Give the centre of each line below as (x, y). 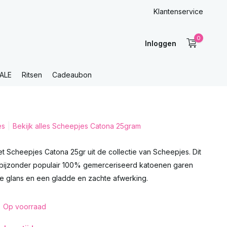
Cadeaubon (72, 75)
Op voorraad (24, 206)
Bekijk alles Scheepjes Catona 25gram (77, 126)
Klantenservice (178, 11)
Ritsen (32, 75)
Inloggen (160, 43)
